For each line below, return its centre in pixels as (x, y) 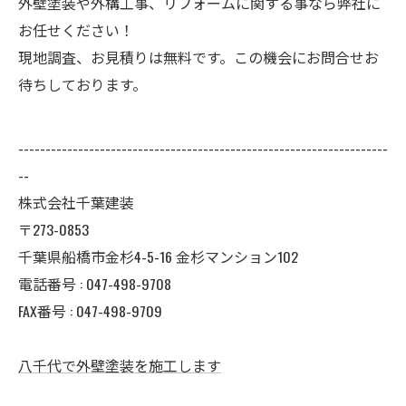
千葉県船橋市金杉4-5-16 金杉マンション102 (158, 256)
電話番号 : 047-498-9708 (95, 283)
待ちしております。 (82, 84)
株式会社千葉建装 (76, 202)
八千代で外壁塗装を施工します (120, 365)
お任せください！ (76, 29)
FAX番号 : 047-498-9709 (90, 310)
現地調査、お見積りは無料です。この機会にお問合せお (198, 57)
